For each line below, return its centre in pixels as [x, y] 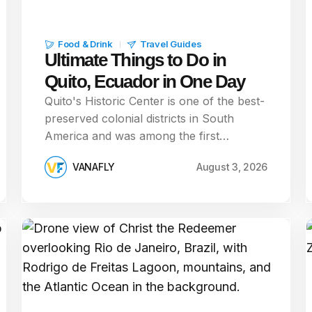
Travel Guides [171, 44]
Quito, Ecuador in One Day [145, 81]
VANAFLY [94, 167]
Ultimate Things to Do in [135, 60]
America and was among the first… [137, 136]
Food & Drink [85, 44]
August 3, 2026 [232, 167]
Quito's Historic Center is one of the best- [155, 101]
